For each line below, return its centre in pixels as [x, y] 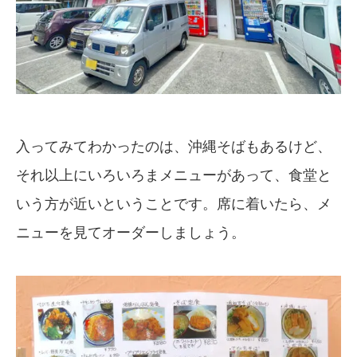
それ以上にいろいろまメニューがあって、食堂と [174, 176]
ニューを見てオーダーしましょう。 [131, 233]
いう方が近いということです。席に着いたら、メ [174, 204]
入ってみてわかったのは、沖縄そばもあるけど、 [174, 147]
